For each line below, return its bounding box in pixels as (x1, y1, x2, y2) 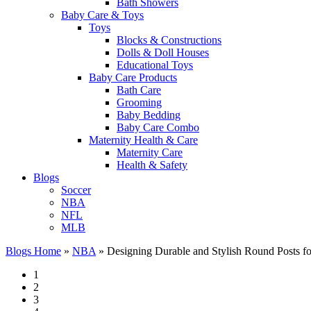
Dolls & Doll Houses (117, 47, 209, 58)
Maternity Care (117, 146, 183, 158)
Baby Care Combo (117, 121, 199, 133)
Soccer (61, 184, 91, 196)
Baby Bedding (117, 109, 180, 121)
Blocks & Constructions (117, 34, 221, 46)
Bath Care (117, 84, 161, 96)
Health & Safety (117, 159, 187, 171)
